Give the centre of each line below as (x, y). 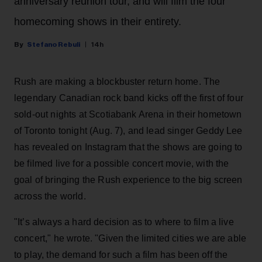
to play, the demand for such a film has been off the (121, 254)
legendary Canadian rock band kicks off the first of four (129, 98)
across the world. (50, 196)
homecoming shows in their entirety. (98, 21)
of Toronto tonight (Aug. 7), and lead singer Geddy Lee (128, 130)
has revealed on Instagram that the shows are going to (128, 147)
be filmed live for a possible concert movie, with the (122, 163)
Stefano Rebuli (54, 44)
